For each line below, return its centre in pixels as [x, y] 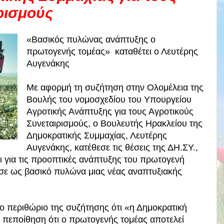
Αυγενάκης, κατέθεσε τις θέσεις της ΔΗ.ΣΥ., [112, 148]
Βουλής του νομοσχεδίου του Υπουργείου [109, 100]
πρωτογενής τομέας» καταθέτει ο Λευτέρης [112, 52]
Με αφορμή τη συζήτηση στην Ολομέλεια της [115, 88]
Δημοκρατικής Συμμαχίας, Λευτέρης [96, 136]
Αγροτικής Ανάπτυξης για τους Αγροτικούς [110, 112]
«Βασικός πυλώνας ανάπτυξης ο [91, 40]
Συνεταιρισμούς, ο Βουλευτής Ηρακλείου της [114, 124]
